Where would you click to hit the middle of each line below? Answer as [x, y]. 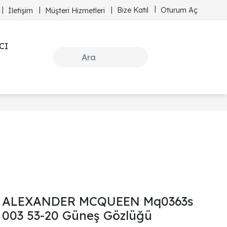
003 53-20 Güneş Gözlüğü [77, 215]
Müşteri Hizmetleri [75, 10]
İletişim [21, 10]
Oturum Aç [179, 10]
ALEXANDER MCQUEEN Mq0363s [98, 201]
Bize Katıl [133, 10]
